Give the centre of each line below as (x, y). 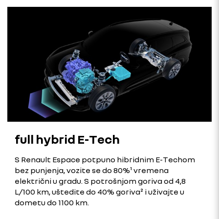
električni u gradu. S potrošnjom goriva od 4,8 (100, 181)
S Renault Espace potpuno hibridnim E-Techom (105, 159)
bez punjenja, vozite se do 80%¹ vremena (92, 170)
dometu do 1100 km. (52, 202)
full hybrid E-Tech (67, 139)
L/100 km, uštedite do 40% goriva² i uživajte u (99, 191)
